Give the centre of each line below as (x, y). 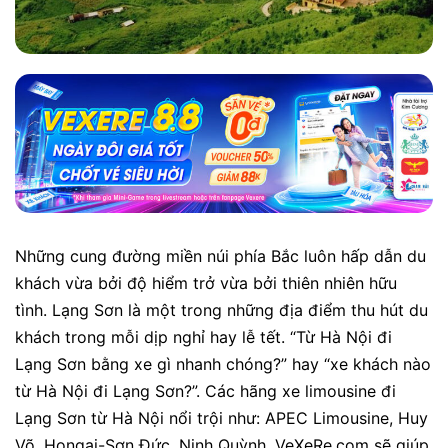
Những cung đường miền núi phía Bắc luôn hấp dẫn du (220, 256)
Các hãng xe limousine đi (300, 391)
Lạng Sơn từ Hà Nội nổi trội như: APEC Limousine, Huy (221, 418)
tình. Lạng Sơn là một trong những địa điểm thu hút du (221, 310)
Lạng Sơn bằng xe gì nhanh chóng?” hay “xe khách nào (223, 364)
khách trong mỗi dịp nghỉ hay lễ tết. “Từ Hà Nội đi (203, 337)
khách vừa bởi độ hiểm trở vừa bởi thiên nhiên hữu (206, 283)
